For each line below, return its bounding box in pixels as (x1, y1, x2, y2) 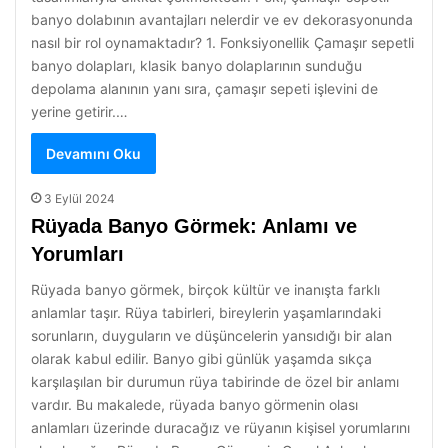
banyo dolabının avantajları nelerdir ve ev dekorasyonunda (31, 11, 413, 28)
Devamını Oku (46, 145, 141, 162)
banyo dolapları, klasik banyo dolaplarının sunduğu (31, 57, 362, 74)
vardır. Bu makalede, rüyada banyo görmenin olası (31, 396, 358, 413)
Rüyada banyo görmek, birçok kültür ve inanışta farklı (31, 281, 380, 298)
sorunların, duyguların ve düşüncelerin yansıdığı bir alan (31, 327, 392, 344)
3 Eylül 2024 (44, 191, 115, 206)
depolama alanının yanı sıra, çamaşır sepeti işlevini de (31, 80, 378, 97)
